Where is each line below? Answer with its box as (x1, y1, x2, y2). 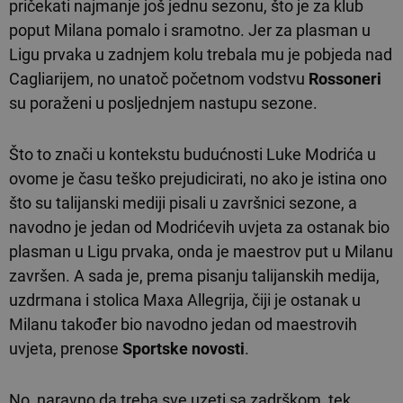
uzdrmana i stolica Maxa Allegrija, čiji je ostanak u (9, 290, 361, 309)
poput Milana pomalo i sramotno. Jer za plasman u (9, 20, 371, 40)
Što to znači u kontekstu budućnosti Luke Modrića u (9, 144, 376, 164)
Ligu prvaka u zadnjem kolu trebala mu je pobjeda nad (9, 44, 392, 64)
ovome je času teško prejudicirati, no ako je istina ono (9, 168, 387, 188)
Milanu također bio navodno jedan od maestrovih (9, 314, 357, 334)
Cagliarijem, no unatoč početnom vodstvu (9, 68, 309, 88)
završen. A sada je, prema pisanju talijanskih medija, (9, 265, 380, 285)
